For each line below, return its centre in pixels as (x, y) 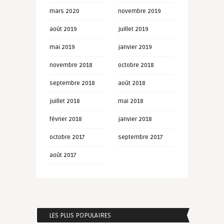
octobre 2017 (67, 137)
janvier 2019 (135, 47)
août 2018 (131, 83)
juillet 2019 (133, 29)
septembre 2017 (140, 137)
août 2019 (63, 29)
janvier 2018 (135, 119)
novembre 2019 (139, 11)
